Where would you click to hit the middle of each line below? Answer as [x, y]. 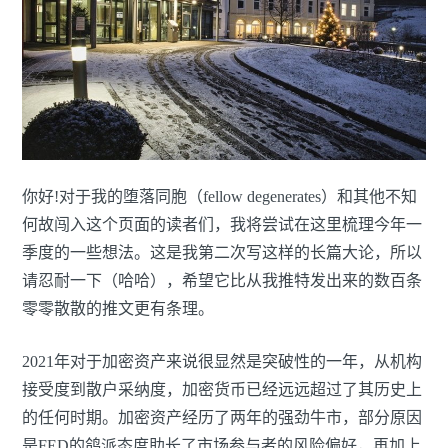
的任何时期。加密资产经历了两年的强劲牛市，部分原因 [222, 418]
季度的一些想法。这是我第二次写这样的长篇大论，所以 [222, 253]
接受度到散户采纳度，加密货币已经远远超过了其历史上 [222, 390]
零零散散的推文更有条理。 [118, 309]
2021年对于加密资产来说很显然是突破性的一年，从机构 [222, 362]
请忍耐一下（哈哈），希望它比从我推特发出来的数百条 [222, 281]
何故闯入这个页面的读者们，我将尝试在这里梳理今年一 [222, 225]
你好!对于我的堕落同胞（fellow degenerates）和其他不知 [219, 197]
